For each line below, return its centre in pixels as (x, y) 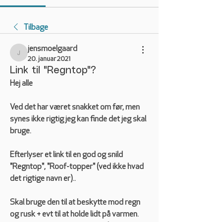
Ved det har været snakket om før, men (75, 108)
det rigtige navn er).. (43, 179)
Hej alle (21, 84)
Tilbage (36, 28)
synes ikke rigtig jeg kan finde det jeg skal (78, 119)
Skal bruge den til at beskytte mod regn (75, 203)
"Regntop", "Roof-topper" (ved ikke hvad (77, 167)
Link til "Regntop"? (53, 71)
